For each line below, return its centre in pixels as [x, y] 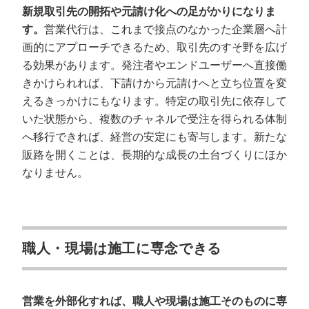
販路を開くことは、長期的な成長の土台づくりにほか [154, 155]
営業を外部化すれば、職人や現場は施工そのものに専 [154, 301]
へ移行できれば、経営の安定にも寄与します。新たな [154, 137]
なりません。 [55, 173]
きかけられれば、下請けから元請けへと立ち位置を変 [154, 83]
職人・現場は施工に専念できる [122, 248]
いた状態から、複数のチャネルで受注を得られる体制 [154, 119]
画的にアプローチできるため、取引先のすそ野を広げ [154, 47]
